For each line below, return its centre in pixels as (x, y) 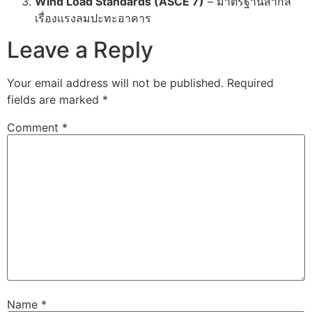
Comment (34, 127)
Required (250, 83)
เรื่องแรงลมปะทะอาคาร (93, 18)
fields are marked (55, 99)
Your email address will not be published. (115, 83)
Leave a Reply (80, 49)
